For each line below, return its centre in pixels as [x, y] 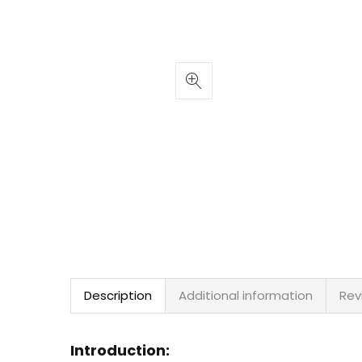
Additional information [246, 295]
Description [118, 295]
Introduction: [120, 350]
